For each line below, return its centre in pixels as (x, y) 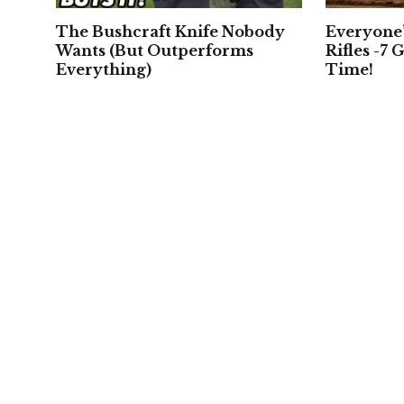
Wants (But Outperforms (155, 50)
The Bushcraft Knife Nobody (170, 31)
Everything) (104, 69)
